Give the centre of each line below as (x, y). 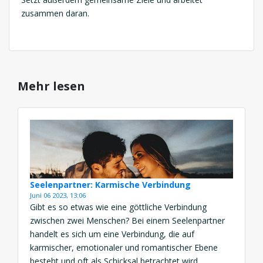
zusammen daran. (55, 13)
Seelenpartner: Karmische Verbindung (110, 184)
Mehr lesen (51, 86)
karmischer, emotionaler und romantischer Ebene (124, 247)
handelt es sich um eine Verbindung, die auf (112, 234)
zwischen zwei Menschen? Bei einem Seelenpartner (127, 220)
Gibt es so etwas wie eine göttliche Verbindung (118, 207)
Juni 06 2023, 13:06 (58, 195)
